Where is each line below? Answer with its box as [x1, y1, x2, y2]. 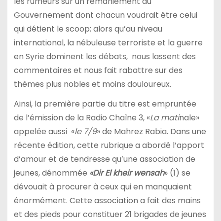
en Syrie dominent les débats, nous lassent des [13, 50, 196, 62]
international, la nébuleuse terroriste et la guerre [13, 37, 203, 48]
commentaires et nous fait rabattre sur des [13, 64, 183, 76]
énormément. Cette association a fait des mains [13, 195, 201, 207]
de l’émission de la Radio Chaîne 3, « [13, 112, 150, 124]
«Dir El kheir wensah [89, 167, 164, 179]
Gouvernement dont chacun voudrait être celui [13, 9, 197, 21]
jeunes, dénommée [13, 167, 89, 179]
